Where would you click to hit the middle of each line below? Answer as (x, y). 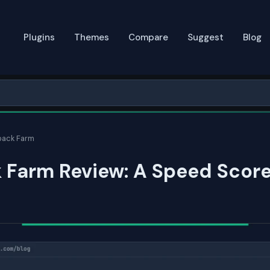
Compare (148, 37)
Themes (92, 37)
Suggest (206, 37)
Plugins (39, 37)
